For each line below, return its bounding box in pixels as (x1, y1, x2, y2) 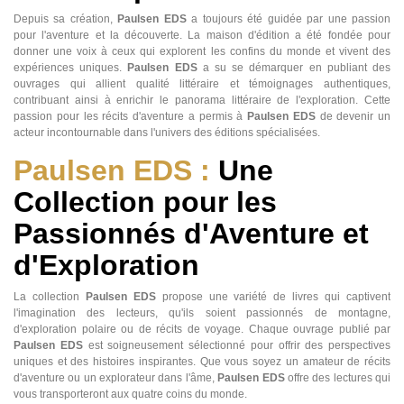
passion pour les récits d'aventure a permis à (14, 110, 247, 124)
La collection (14, 290, 86, 304)
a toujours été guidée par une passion (186, 13, 391, 26)
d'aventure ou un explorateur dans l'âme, (14, 372, 218, 385)
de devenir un (315, 110, 390, 124)
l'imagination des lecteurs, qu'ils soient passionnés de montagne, (14, 307, 390, 320)
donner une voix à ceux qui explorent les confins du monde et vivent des (14, 45, 390, 59)
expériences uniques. (14, 61, 128, 75)
